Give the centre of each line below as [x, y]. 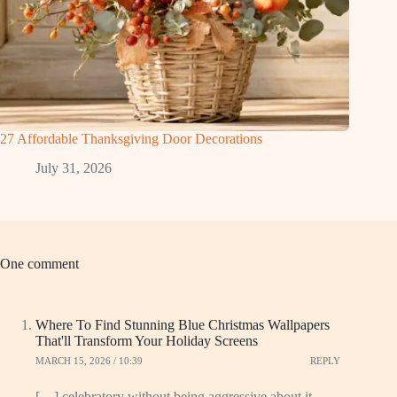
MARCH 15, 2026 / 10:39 [89, 360]
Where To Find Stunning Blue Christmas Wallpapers [183, 325]
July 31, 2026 [74, 168]
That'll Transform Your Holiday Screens [147, 341]
